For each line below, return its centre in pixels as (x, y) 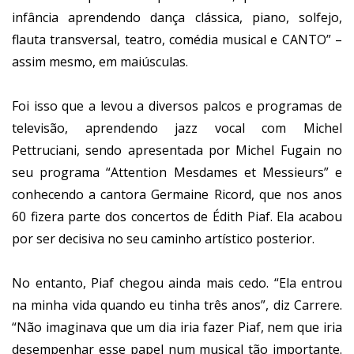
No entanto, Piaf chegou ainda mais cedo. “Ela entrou (177, 283)
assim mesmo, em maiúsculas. (100, 62)
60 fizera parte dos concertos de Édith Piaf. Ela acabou (177, 217)
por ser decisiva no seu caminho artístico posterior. (163, 239)
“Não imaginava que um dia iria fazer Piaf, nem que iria (177, 328)
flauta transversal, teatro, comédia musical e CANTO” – (177, 40)
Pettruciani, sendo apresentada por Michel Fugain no (177, 151)
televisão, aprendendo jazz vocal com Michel (177, 128)
